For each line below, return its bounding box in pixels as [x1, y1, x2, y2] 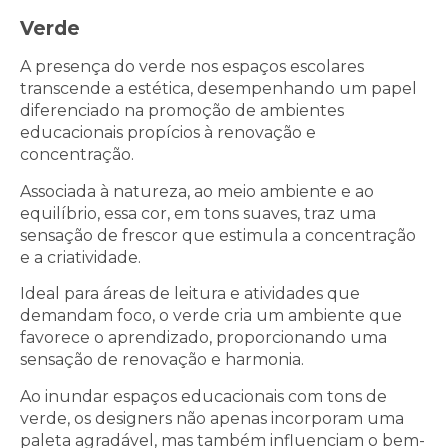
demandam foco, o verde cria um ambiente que [20, 306, 402, 326]
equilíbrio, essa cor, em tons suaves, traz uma [20, 203, 376, 223]
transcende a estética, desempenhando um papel [20, 79, 417, 99]
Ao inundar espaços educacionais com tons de [20, 386, 387, 406]
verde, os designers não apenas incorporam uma [20, 408, 404, 428]
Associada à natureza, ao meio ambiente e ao [20, 181, 374, 201]
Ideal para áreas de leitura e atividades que [20, 284, 360, 304]
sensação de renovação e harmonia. [20, 350, 304, 370]
